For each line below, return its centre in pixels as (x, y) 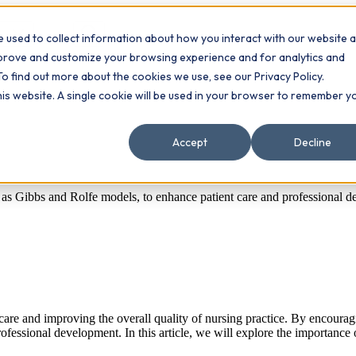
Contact (54, 38)
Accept (190, 143)
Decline (312, 143)
